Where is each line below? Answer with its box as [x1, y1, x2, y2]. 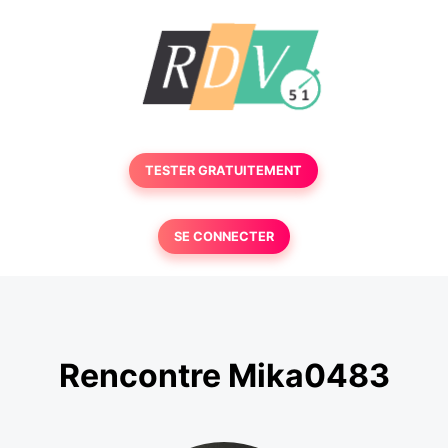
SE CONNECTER [173, 229, 274, 244]
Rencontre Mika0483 [58, 356, 390, 396]
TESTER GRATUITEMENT [145, 163, 303, 178]
